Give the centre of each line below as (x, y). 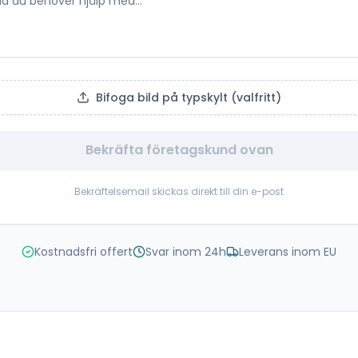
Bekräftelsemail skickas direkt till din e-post (179, 192)
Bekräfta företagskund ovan (179, 150)
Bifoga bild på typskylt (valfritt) (189, 98)
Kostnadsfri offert (84, 252)
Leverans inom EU (288, 252)
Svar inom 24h (186, 252)
